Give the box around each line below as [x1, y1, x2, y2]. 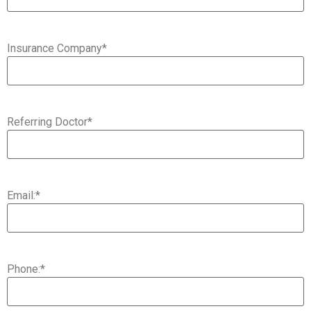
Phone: [7, 262, 40, 276]
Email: [7, 189, 35, 203]
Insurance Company [7, 42, 102, 56]
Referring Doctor [7, 115, 87, 129]
